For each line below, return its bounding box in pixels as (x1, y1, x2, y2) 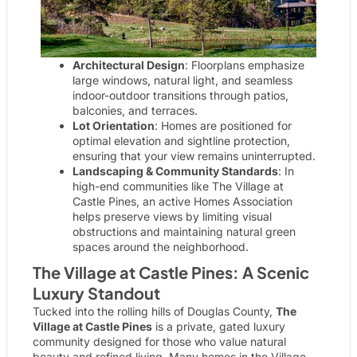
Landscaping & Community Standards (73, 163, 278, 178)
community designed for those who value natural (33, 334, 286, 348)
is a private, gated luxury (152, 319, 285, 333)
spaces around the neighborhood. (73, 239, 249, 253)
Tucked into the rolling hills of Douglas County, (33, 304, 276, 318)
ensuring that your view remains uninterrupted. (73, 148, 316, 163)
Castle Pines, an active (73, 194, 194, 208)
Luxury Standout (33, 282, 160, 303)
